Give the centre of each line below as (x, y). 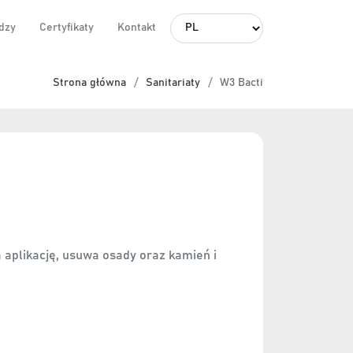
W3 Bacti (242, 82)
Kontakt (137, 28)
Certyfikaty (67, 28)
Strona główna (89, 82)
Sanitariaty (173, 82)
